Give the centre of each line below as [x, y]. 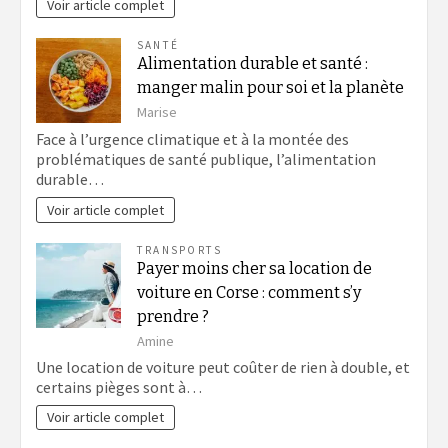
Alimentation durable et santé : [252, 64]
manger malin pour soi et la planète [270, 88]
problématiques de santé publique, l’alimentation [206, 159]
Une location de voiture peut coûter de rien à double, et [223, 366]
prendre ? [173, 317]
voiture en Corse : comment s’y [249, 293]
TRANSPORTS [180, 250]
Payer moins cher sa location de [254, 269]
